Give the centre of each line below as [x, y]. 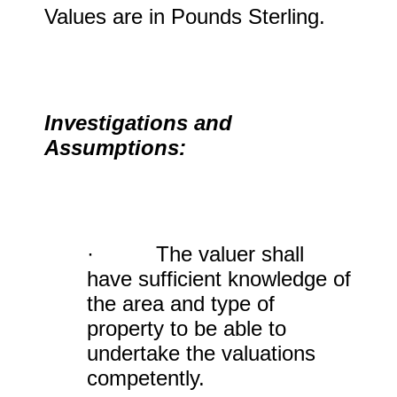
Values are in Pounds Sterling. [185, 16]
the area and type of [181, 304]
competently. [146, 378]
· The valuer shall [195, 254]
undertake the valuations [201, 353]
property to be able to [187, 328]
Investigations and [138, 123]
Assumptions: [115, 148]
